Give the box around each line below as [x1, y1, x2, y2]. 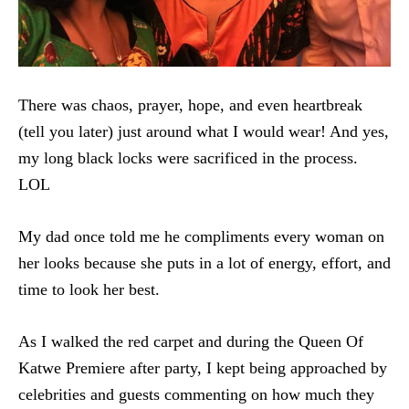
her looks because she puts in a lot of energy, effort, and [18, 253, 391, 272]
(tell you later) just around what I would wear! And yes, [18, 121, 389, 141]
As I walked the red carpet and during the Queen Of [18, 331, 363, 351]
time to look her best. [18, 279, 160, 299]
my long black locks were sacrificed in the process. [18, 148, 358, 167]
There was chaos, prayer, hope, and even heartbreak [18, 95, 362, 114]
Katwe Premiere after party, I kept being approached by [18, 358, 387, 377]
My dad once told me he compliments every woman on [18, 226, 384, 246]
